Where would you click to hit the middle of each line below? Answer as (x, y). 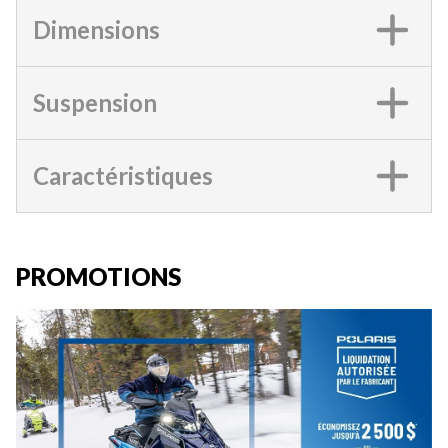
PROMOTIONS (98, 276)
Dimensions (96, 29)
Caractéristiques (123, 175)
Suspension (95, 102)
